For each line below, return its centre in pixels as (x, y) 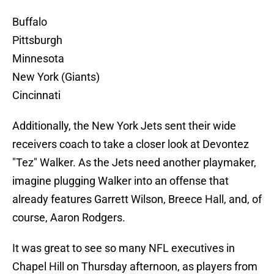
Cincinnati (36, 95)
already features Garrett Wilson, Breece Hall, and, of (137, 199)
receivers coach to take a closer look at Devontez (131, 144)
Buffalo (30, 22)
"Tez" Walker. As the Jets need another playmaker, (134, 163)
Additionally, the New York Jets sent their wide (124, 126)
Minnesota (38, 59)
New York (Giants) (56, 77)
